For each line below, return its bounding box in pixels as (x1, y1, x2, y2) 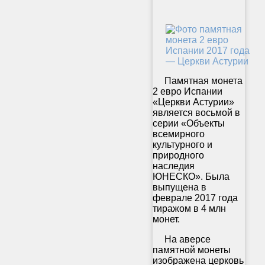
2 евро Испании (153, 86, 222, 96)
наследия (153, 160, 195, 171)
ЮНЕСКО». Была (153, 171, 230, 182)
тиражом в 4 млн (153, 203, 226, 214)
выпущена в (153, 182, 206, 192)
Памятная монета (153, 75, 243, 86)
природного (153, 150, 204, 160)
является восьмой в (153, 107, 240, 118)
